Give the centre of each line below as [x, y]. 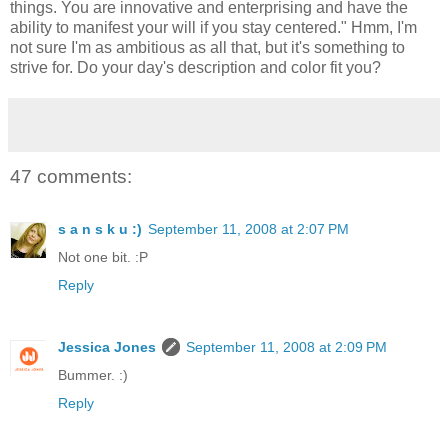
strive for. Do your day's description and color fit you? [195, 68]
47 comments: [71, 177]
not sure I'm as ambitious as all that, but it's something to [207, 48]
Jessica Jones [107, 346]
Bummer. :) [93, 374]
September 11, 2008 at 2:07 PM [248, 228]
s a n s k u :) [100, 228]
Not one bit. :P [103, 256]
